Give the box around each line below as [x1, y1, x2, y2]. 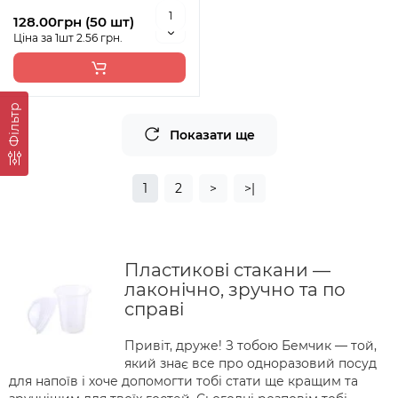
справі [124, 298, 184, 321]
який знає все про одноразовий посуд [124, 355, 377, 372]
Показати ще [169, 127, 255, 144]
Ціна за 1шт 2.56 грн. [13, 31, 123, 45]
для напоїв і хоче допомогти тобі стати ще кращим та [9, 373, 358, 390]
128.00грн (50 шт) [13, 13, 134, 31]
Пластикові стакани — [124, 259, 330, 282]
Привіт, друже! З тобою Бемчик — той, [124, 338, 377, 354]
